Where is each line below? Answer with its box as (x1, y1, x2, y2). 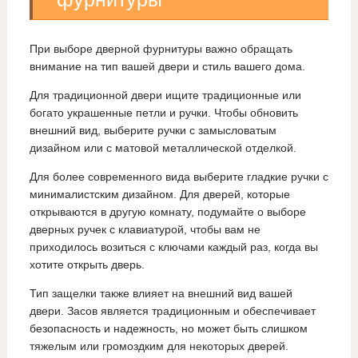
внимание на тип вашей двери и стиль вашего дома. (29, 60, 305, 74)
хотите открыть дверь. (29, 258, 145, 272)
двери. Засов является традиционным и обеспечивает (29, 304, 316, 318)
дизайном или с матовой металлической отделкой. (29, 141, 296, 155)
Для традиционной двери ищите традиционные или (29, 89, 301, 102)
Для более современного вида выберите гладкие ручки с (29, 170, 328, 184)
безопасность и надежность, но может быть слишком (29, 322, 308, 336)
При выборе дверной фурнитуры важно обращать (29, 42, 292, 56)
